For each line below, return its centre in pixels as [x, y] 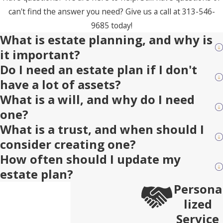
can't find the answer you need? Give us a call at [95, 12]
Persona [198, 189]
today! [120, 26]
